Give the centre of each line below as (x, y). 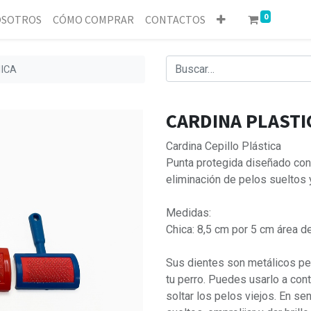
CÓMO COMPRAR (93, 19)
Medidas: (188, 213)
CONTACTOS (175, 19)
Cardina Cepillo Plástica (224, 146)
